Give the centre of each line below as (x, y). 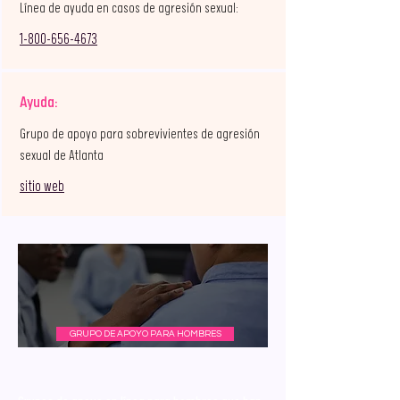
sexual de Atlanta (62, 156)
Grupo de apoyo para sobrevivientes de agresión (140, 134)
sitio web (42, 187)
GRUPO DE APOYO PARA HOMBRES (145, 334)
